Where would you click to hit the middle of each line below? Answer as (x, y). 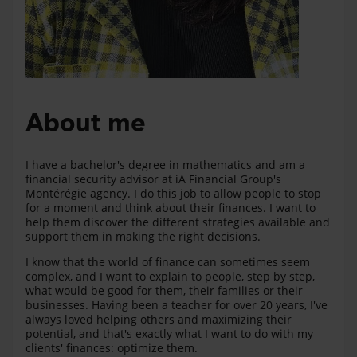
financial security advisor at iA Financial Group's (153, 178)
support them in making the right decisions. (143, 236)
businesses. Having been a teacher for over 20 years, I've (177, 304)
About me (86, 122)
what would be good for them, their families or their (164, 290)
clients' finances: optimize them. (112, 347)
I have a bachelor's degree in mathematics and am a (165, 164)
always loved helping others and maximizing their (159, 319)
